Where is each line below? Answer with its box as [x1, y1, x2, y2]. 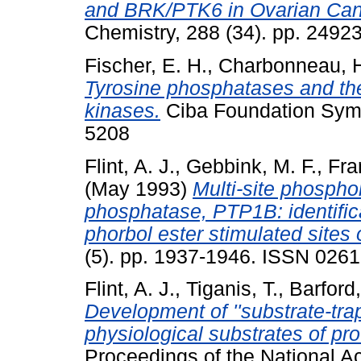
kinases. [85, 99, 160, 122]
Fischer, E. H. [85, 54, 207, 77]
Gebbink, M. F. [186, 155, 317, 177]
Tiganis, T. [186, 278, 278, 301]
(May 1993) [85, 177, 193, 200]
